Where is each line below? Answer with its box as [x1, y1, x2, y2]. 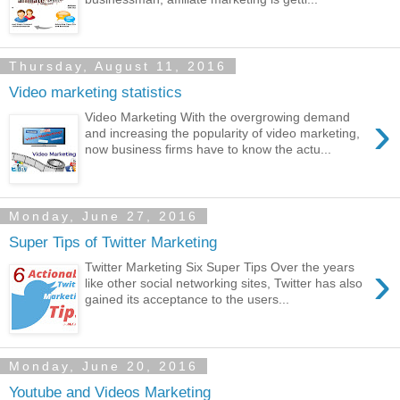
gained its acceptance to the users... [85, 292, 290, 307]
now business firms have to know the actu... [85, 142, 332, 157]
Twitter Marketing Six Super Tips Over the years [85, 260, 355, 275]
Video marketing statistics [9, 82, 182, 101]
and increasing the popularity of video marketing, [85, 126, 361, 141]
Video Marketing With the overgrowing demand [85, 110, 351, 125]
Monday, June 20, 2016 [9, 359, 198, 373]
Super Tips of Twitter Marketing [9, 232, 217, 251]
